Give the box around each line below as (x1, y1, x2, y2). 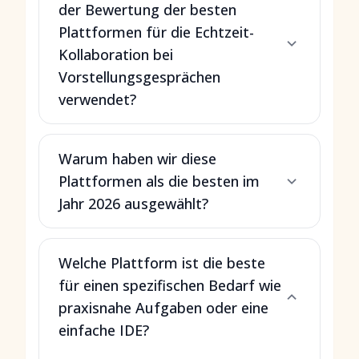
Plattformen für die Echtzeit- (58, 22, 254, 42)
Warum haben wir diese (58, 149, 216, 168)
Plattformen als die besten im (58, 171, 260, 191)
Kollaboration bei (58, 45, 173, 64)
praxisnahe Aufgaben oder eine (58, 298, 268, 317)
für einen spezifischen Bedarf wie (58, 276, 281, 295)
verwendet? (58, 90, 136, 109)
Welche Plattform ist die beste (58, 253, 265, 272)
